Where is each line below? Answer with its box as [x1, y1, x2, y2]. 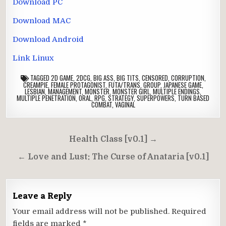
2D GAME [50, 72, 73, 83]
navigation [5, 144, 76, 163]
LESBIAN [25, 86, 45, 96]
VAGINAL [115, 99, 135, 109]
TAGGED [28, 72, 51, 83]
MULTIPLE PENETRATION [17, 92, 76, 103]
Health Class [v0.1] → [69, 134, 157, 144]
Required [172, 206, 207, 216]
